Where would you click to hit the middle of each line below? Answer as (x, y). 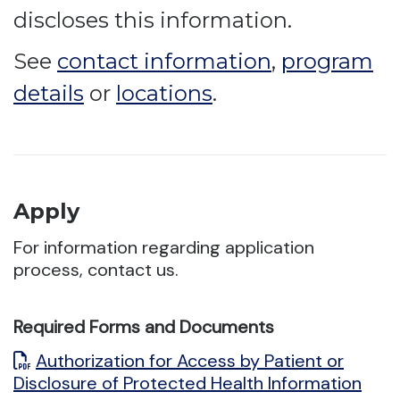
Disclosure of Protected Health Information (187, 383)
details (49, 93)
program (327, 61)
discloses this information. (153, 20)
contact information (164, 61)
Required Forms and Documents (144, 327)
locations (164, 93)
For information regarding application (164, 247)
